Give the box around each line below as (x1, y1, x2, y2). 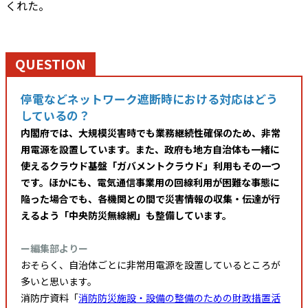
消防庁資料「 (21, 291, 78, 305)
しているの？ (21, 107, 90, 124)
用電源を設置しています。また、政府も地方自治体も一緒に (21, 142, 280, 157)
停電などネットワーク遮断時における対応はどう (21, 91, 278, 108)
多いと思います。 (21, 274, 97, 289)
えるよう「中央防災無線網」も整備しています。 (21, 208, 232, 223)
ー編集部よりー (21, 241, 88, 256)
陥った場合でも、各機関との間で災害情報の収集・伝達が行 (21, 192, 280, 206)
